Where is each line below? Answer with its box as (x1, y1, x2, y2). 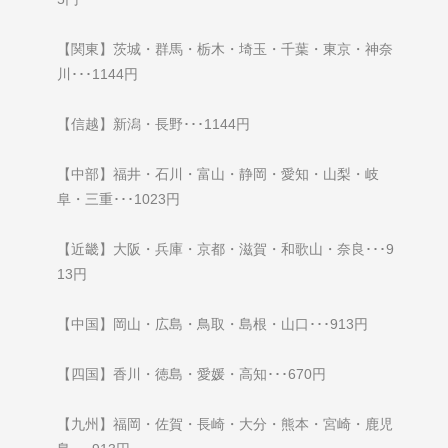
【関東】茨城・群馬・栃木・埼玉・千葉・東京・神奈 (56, 41, 393, 58)
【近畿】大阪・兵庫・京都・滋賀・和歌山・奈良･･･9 (56, 241, 394, 258)
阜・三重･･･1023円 (56, 191, 180, 208)
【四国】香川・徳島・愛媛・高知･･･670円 (56, 366, 326, 383)
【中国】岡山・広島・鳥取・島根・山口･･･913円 (56, 316, 368, 333)
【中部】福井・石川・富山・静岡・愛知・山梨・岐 (56, 166, 379, 183)
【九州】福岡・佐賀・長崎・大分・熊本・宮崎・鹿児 (56, 416, 393, 433)
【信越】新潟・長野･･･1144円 (56, 116, 250, 133)
